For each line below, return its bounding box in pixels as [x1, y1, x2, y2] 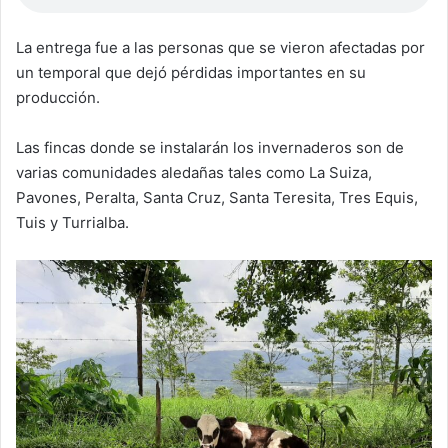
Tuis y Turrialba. [16, 212, 129, 232]
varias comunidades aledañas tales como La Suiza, [16, 162, 372, 182]
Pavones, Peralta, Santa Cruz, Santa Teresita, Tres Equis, [16, 187, 418, 207]
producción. [16, 87, 100, 107]
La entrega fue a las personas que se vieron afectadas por [16, 37, 425, 57]
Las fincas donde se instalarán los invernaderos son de [16, 137, 404, 157]
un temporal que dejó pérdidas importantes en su [16, 62, 366, 82]
